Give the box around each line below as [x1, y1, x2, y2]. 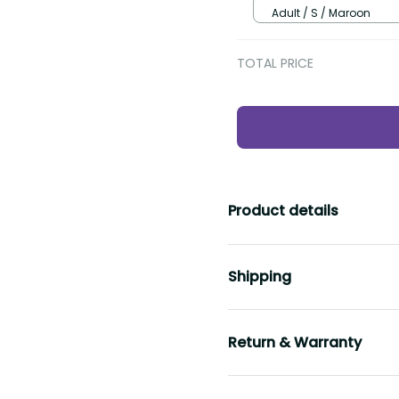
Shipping [228, 266, 291, 288]
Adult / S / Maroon [272, 4, 370, 20]
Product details [228, 200, 338, 222]
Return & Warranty [228, 331, 362, 353]
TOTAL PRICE [237, 54, 313, 73]
